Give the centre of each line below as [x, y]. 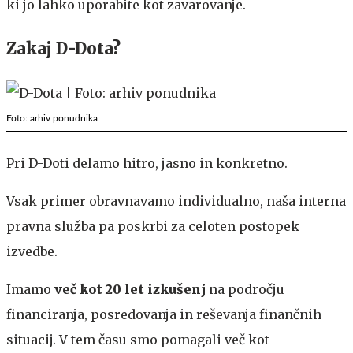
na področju [245, 289]
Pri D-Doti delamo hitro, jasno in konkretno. [147, 163]
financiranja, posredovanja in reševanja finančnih [164, 314]
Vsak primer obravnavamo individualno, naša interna [176, 201]
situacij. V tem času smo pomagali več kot [138, 339]
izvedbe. [32, 251]
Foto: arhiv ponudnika [52, 118]
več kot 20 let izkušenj [130, 289]
